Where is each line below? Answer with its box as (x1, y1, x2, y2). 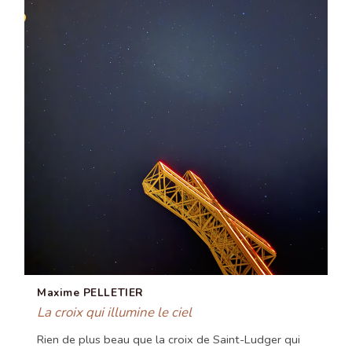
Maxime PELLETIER (37, 284, 144, 300)
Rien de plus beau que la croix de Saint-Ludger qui (37, 331, 300, 347)
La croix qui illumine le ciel (37, 302, 192, 321)
